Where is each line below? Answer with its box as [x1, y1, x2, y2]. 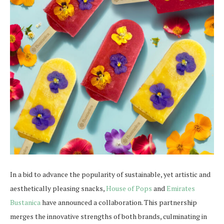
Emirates [166, 183, 195, 193]
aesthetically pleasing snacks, [10, 183, 106, 193]
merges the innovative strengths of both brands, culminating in [10, 211, 207, 221]
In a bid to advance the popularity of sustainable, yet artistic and [10, 169, 210, 179]
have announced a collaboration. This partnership [40, 197, 197, 207]
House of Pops [106, 183, 152, 193]
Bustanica [10, 197, 40, 207]
